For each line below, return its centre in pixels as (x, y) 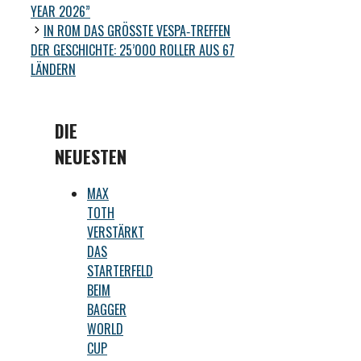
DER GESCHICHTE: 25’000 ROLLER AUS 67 (133, 50)
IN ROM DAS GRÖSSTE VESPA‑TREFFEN (137, 30)
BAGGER (107, 310)
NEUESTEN (91, 156)
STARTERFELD (120, 271)
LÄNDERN (53, 69)
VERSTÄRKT (116, 232)
